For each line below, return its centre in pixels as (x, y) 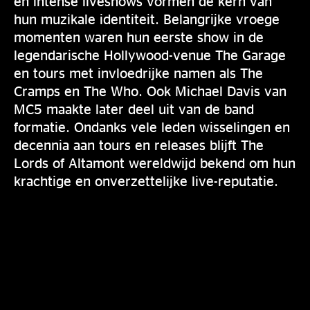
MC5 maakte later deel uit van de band (134, 109)
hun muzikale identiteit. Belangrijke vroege (147, 19)
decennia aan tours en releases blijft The (139, 145)
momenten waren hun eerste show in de (139, 37)
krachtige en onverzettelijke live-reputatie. (146, 181)
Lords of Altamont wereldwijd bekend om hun (155, 163)
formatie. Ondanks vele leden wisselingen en (152, 127)
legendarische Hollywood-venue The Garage (150, 55)
